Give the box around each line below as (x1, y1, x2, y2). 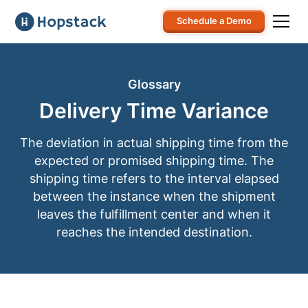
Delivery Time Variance (39, 98, 269, 124)
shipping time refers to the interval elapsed (29, 170, 279, 186)
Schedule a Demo (176, 16, 252, 27)
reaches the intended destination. (56, 224, 252, 239)
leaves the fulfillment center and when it (37, 206, 271, 221)
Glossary (127, 77, 181, 92)
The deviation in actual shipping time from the (20, 135, 288, 150)
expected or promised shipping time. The (34, 153, 274, 168)
